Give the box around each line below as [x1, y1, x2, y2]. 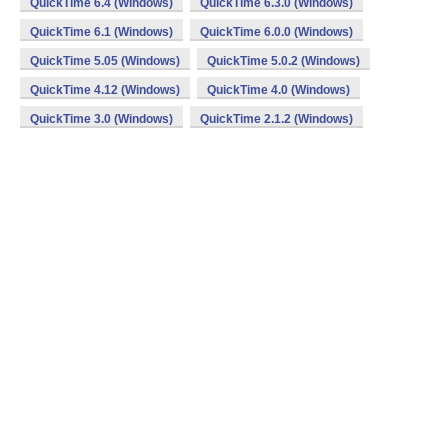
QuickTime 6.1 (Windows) [30, 25, 173, 39]
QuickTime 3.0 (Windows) [30, 112, 173, 126]
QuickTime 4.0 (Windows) [207, 83, 350, 97]
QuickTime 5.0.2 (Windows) [207, 54, 360, 68]
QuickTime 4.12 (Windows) [30, 83, 180, 97]
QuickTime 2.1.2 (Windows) [200, 112, 353, 126]
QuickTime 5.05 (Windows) [30, 54, 180, 68]
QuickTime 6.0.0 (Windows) [200, 25, 353, 39]
